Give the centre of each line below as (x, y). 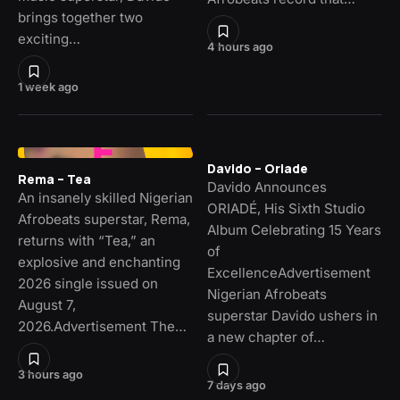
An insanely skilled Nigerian (105, 198)
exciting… (49, 39)
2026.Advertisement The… (102, 327)
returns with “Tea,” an (87, 241)
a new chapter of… (266, 337)
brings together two (80, 18)
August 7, (47, 305)
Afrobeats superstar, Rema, (104, 220)
